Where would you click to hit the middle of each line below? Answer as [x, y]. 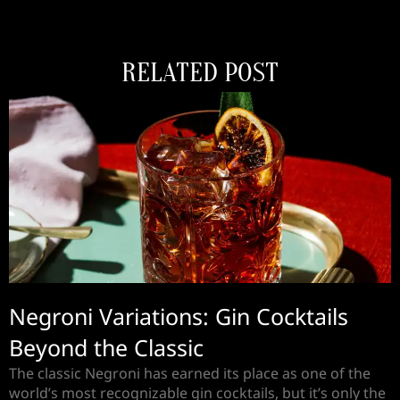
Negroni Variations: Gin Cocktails [179, 317]
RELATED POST [200, 74]
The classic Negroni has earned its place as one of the [190, 374]
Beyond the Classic [106, 348]
